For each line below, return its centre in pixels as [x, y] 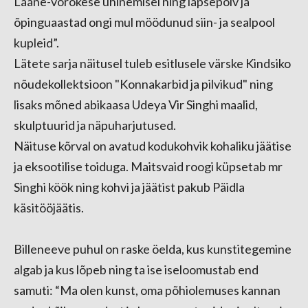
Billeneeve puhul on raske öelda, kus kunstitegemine [153, 249]
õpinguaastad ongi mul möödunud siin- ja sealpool [144, 22]
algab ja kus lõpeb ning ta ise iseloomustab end [136, 269]
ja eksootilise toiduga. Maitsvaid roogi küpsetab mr [148, 166]
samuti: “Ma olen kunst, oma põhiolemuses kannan [147, 290]
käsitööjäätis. [49, 208]
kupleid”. [36, 43]
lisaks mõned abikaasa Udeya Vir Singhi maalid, [136, 104]
